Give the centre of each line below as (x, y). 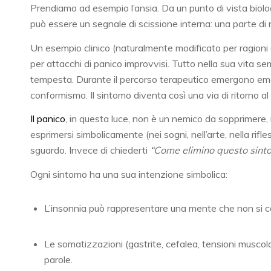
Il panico (48, 119)
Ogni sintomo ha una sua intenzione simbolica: (129, 174)
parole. (58, 260)
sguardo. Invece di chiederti (90, 150)
